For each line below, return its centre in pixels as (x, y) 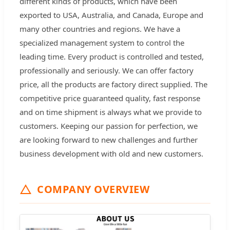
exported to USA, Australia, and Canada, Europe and (111, 15)
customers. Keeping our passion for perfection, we (109, 126)
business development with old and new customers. (111, 154)
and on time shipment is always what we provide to (111, 112)
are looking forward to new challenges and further (109, 140)
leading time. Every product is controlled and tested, (112, 57)
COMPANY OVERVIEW (93, 189)
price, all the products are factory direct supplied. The (113, 84)
